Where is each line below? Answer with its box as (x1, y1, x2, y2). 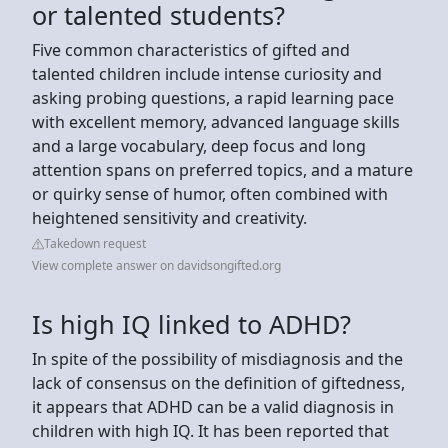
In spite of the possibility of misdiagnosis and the (32, 347, 403, 370)
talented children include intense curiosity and (32, 62, 382, 85)
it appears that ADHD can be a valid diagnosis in (32, 395, 394, 418)
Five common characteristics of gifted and (32, 38, 350, 61)
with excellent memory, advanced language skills (32, 110, 400, 133)
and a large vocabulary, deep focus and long (32, 134, 366, 157)
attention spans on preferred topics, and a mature (32, 158, 413, 181)
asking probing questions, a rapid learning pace (32, 86, 394, 109)
